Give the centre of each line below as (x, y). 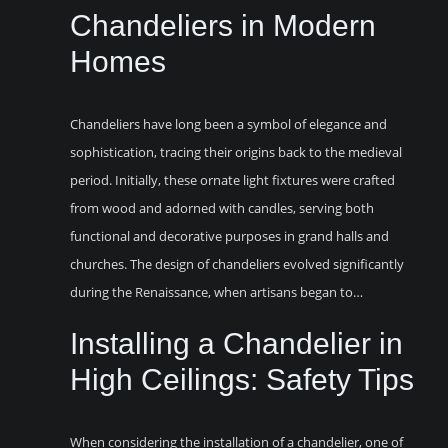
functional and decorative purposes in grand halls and (229, 235)
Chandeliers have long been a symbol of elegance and (228, 123)
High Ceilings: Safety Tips (242, 379)
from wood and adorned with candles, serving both (222, 207)
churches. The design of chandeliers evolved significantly (237, 263)
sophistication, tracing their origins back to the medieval (236, 151)
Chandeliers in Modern (223, 25)
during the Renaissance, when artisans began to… (216, 291)
